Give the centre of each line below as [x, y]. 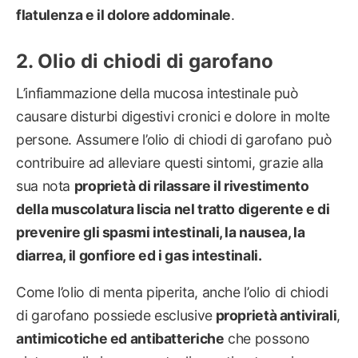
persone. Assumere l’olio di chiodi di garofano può [174, 139]
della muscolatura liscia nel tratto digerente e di [173, 209]
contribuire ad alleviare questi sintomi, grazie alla [170, 162]
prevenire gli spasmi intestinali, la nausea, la [161, 232]
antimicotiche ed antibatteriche [120, 339]
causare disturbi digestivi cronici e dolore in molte [173, 116]
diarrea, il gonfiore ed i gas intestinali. [139, 255]
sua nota [45, 185]
